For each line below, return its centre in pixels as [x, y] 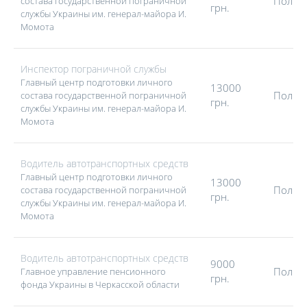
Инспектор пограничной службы [94, 69]
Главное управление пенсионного [93, 271]
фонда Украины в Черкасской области [100, 284]
